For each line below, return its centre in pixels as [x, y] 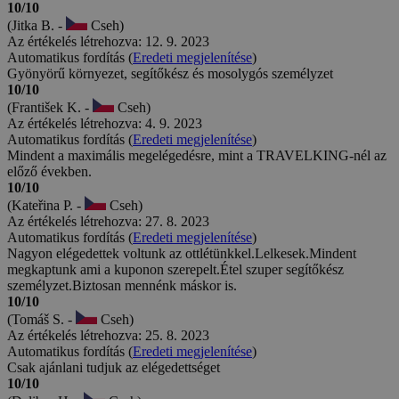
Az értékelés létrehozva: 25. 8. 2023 [108, 335]
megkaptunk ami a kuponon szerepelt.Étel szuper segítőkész [175, 269]
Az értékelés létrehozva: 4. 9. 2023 [105, 123]
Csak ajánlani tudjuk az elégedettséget [114, 367]
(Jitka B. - [37, 25]
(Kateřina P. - [46, 205]
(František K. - [50, 107]
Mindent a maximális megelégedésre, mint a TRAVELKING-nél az [197, 155]
